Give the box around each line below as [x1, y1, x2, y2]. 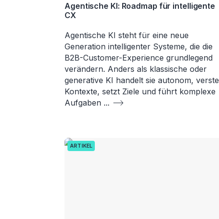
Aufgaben [65, 97, 104, 108]
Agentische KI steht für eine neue [65, 30, 189, 40]
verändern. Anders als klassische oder [65, 64, 207, 74]
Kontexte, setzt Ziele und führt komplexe [65, 86, 216, 96]
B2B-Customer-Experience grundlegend [65, 52, 213, 63]
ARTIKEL [70, 142, 93, 149]
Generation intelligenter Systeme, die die [65, 41, 213, 51]
